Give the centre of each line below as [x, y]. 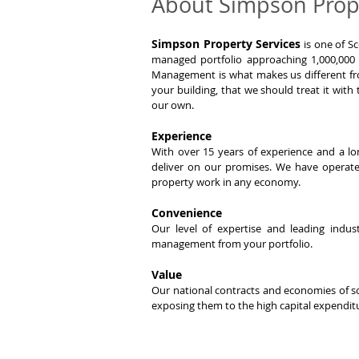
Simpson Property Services [226, 44]
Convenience [187, 213]
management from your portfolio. [232, 244]
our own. [173, 105]
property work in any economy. [226, 182]
